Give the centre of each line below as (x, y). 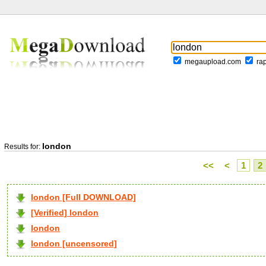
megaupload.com (213, 62)
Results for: (23, 147)
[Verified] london (65, 213)
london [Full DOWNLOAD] (83, 197)
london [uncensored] (74, 243)
